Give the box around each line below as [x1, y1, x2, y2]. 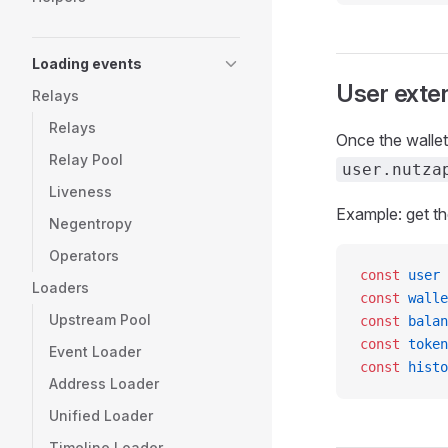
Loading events [32, 55, 142, 72]
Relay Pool [49, 151, 123, 168]
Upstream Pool [49, 311, 151, 328]
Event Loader [49, 343, 141, 360]
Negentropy [49, 215, 132, 232]
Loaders [32, 279, 89, 296]
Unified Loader [49, 407, 153, 424]
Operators [49, 247, 119, 264]
